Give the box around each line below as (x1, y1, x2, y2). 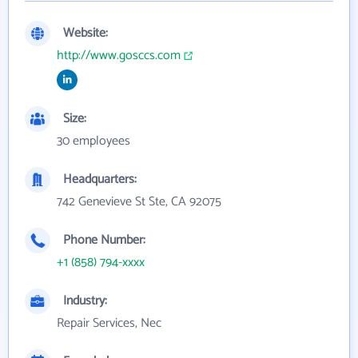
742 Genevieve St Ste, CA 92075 (57, 191, 221, 213)
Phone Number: (63, 229, 145, 251)
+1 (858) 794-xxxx (57, 252, 145, 273)
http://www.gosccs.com (57, 45, 181, 66)
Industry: (63, 290, 107, 312)
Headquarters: (63, 169, 137, 190)
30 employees (57, 130, 130, 152)
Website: (63, 22, 108, 44)
